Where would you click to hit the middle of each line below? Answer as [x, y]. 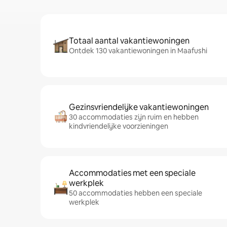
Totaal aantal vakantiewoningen [129, 41]
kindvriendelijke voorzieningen [119, 126]
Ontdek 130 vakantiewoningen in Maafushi [138, 51]
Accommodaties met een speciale [132, 173]
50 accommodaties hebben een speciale [136, 193]
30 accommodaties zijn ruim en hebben [134, 117]
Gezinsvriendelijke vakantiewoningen [139, 107]
